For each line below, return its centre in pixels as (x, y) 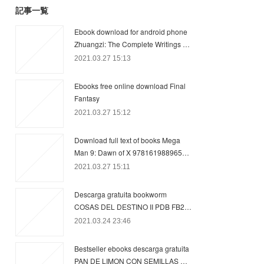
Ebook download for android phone (131, 32)
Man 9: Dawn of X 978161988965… (132, 152)
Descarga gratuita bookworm (121, 194)
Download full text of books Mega (127, 140)
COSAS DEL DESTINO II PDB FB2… (133, 207)
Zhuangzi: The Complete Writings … (132, 44)
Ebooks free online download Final (130, 86)
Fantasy (87, 98)
